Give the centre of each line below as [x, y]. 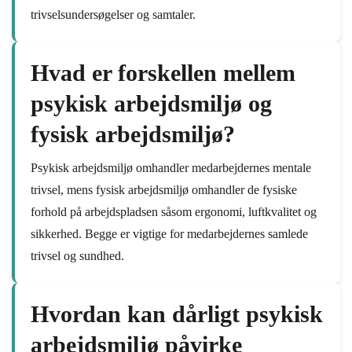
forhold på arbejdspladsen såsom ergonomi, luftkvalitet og [174, 212]
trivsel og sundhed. [77, 256]
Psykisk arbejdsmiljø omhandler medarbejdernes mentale [171, 168]
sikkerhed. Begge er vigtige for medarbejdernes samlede [169, 234]
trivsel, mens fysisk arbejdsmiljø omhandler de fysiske [164, 190]
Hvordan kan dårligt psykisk [177, 314]
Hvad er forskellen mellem [163, 73]
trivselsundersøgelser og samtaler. [113, 15]
